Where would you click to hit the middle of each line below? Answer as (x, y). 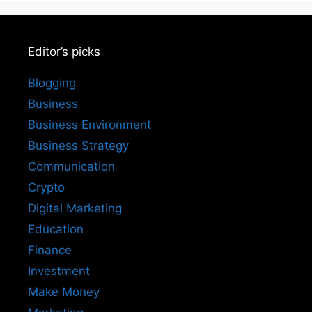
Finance (50, 250)
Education (56, 229)
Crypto (46, 188)
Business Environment (89, 125)
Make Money (64, 292)
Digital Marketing (75, 209)
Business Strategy (78, 146)
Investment (59, 271)
